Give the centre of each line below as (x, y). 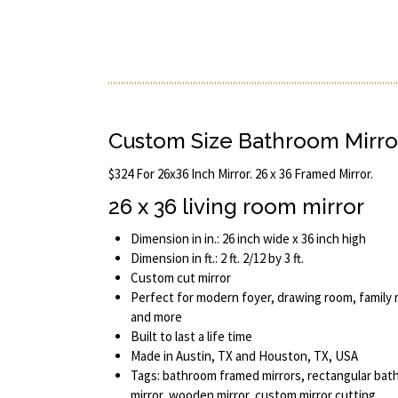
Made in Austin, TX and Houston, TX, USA (244, 355)
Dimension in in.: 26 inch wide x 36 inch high (248, 238)
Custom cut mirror (181, 277)
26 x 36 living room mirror (236, 206)
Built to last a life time (191, 336)
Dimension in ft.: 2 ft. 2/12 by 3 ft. (217, 258)
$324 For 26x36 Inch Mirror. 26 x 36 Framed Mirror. (241, 174)
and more (156, 316)
